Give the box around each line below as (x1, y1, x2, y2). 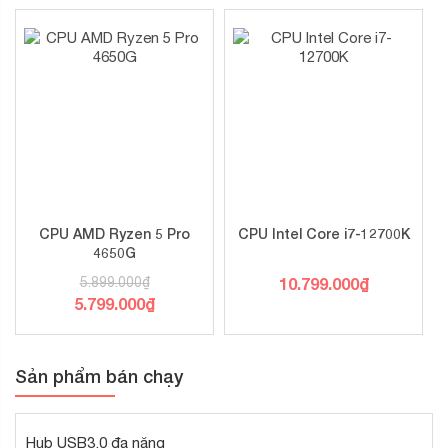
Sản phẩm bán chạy (15, 365, 183, 388)
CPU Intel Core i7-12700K (237, 225, 410, 243)
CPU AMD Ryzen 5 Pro (39, 225, 190, 243)
